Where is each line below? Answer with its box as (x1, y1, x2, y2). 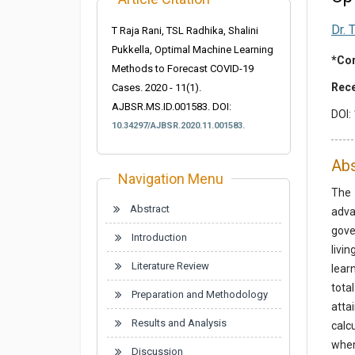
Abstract (130, 203, 170, 215)
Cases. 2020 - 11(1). (112, 82, 201, 94)
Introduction (132, 231, 187, 243)
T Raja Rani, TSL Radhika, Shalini (112, 25, 258, 36)
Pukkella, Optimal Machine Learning (112, 44, 273, 55)
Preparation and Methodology (132, 288, 268, 300)
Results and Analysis (132, 317, 227, 329)
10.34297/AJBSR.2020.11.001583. (112, 120, 245, 131)
